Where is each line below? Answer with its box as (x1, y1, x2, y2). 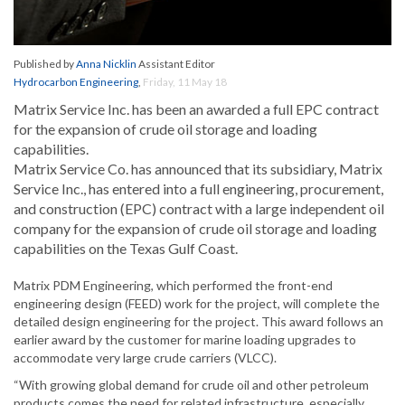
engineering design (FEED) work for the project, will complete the (14, 296, 380, 312)
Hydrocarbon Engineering (14, 75, 138, 89)
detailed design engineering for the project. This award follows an (14, 314, 383, 330)
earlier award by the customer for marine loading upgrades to (14, 332, 356, 348)
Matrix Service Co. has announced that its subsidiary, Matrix (14, 160, 382, 178)
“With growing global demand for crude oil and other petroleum (14, 377, 369, 393)
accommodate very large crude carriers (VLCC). (14, 350, 277, 366)
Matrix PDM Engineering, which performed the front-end (14, 278, 333, 294)
